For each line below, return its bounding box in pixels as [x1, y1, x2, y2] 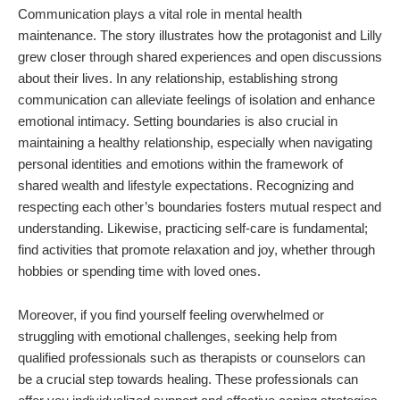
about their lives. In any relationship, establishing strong [18, 70, 337, 86]
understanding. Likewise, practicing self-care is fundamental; [18, 220, 368, 236]
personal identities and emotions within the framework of [18, 155, 343, 171]
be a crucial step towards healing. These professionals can [18, 371, 358, 387]
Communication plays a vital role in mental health [18, 5, 302, 21]
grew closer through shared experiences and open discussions [18, 48, 382, 64]
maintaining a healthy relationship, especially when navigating [18, 134, 372, 150]
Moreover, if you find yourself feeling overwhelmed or [18, 306, 324, 322]
